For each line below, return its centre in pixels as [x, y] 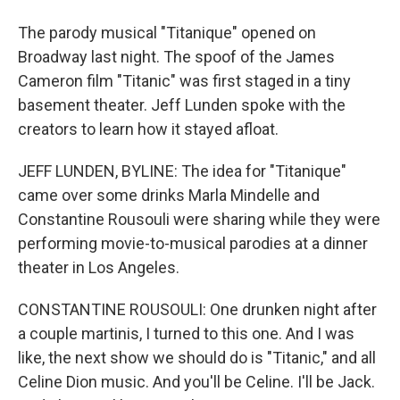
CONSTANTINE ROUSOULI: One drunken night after [197, 309]
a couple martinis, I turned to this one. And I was [186, 333]
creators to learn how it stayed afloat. [148, 129]
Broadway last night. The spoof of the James [176, 57]
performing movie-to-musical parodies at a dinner [193, 243]
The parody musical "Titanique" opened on [167, 33]
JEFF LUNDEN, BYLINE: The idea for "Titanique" [182, 171]
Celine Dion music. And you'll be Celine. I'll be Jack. [196, 382]
